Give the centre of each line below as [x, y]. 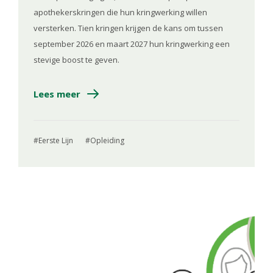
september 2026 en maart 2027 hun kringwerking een [132, 44]
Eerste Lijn [56, 140]
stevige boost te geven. [76, 59]
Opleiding [107, 140]
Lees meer [57, 94]
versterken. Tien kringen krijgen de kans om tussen [128, 28]
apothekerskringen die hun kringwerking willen [120, 12]
